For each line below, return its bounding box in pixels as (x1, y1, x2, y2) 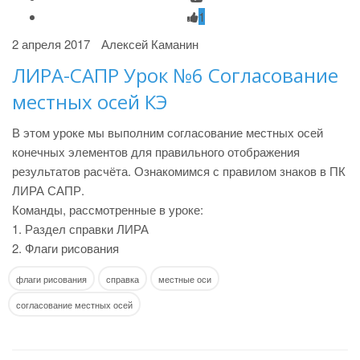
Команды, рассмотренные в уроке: (12, 201, 203, 218)
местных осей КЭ (12, 88, 168, 115)
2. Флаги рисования (12, 239, 119, 256)
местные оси (158, 272, 211, 285)
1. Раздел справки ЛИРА (12, 220, 149, 237)
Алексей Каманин (101, 35, 198, 52)
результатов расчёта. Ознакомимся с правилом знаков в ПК (12, 162, 346, 179)
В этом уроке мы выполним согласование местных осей (12, 124, 323, 141)
